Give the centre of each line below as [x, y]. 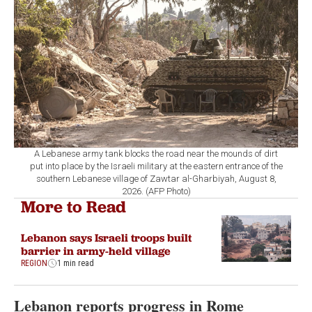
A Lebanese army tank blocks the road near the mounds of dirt [156, 153]
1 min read [76, 263]
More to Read [73, 206]
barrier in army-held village [96, 250]
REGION [34, 263]
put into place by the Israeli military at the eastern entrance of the [156, 166]
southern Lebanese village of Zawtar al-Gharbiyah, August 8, [156, 178]
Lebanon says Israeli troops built [106, 237]
